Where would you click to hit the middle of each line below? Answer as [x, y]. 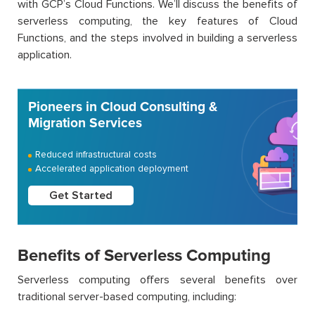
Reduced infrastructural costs [96, 154]
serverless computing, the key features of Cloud [157, 21]
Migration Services [85, 123]
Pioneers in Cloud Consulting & [123, 107]
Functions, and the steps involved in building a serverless [157, 38]
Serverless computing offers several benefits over [157, 279]
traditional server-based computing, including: [127, 296]
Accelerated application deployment [112, 168]
